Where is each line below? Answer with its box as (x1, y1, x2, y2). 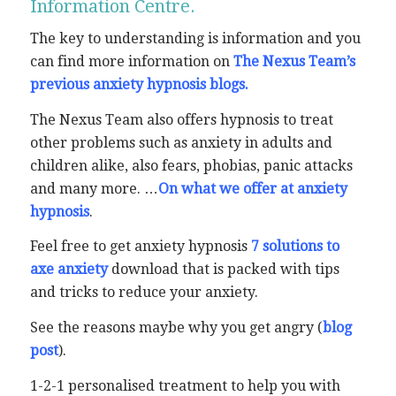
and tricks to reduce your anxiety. (29, 284, 258, 301)
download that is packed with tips (107, 261, 339, 278)
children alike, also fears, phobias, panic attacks (29, 156, 353, 174)
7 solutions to (250, 238, 339, 255)
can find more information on (29, 53, 233, 71)
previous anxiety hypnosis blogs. (29, 76, 248, 94)
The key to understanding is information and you (29, 30, 361, 48)
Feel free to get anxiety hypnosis (29, 238, 251, 255)
